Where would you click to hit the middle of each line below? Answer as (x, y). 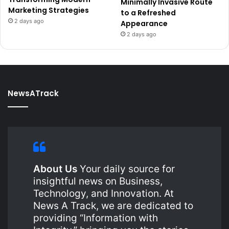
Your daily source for (126, 169)
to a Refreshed (148, 13)
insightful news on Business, (98, 181)
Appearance (144, 23)
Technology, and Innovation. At (104, 193)
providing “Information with (96, 218)
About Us (55, 169)
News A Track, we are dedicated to (113, 205)
